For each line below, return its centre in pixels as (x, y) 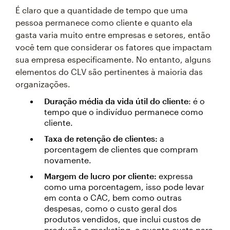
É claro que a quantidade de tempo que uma (102, 10)
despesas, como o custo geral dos (111, 208)
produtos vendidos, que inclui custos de (122, 219)
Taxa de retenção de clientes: (101, 138)
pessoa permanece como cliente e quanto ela (104, 22)
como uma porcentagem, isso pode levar (124, 186)
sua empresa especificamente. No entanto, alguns (113, 59)
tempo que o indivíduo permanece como (124, 111)
